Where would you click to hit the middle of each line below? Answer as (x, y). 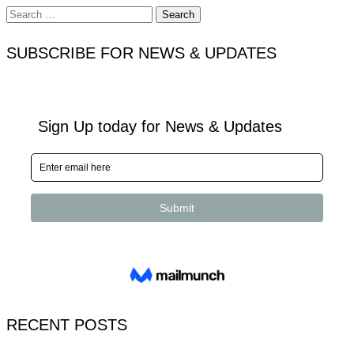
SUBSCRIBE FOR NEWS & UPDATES (141, 53)
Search (23, 13)
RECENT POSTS (67, 324)
